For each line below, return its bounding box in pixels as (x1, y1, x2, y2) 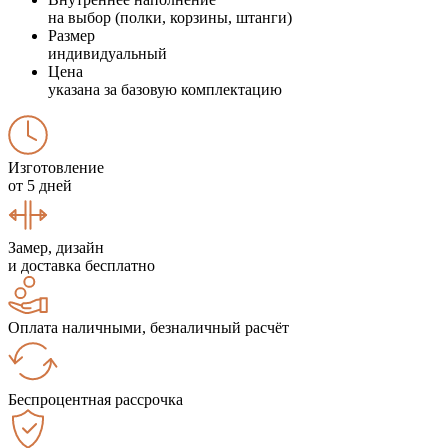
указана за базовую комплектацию (48, 80, 282, 98)
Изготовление (8, 158, 104, 176)
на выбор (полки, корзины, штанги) (48, 8, 292, 26)
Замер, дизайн (8, 238, 104, 256)
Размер (48, 26, 95, 44)
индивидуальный (48, 44, 167, 62)
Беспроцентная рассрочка (8, 390, 183, 408)
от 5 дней (8, 176, 72, 194)
